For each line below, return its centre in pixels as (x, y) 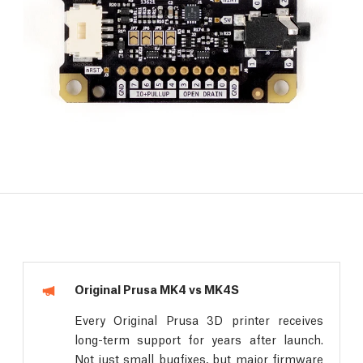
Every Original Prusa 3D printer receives (199, 319)
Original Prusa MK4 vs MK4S (156, 288)
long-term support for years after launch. (199, 338)
